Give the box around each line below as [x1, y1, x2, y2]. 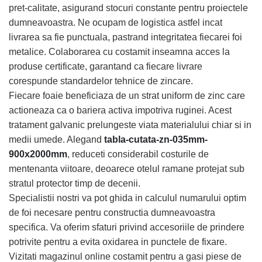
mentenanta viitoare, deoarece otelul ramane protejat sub [9, 163, 244, 174]
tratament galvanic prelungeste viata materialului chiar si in [9, 119, 251, 130]
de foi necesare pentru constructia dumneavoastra [9, 207, 215, 218]
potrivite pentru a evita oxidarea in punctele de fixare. [9, 236, 227, 247]
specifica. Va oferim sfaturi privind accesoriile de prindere [9, 222, 244, 232]
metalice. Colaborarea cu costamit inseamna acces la [9, 46, 230, 57]
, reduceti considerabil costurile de [67, 149, 209, 159]
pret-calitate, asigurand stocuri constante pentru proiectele [9, 2, 248, 13]
